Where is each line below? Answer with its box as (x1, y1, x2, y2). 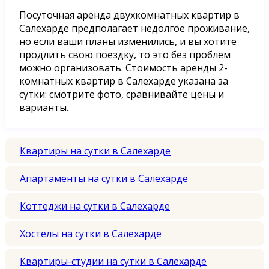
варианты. (19, 100, 68, 114)
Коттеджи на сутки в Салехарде (20, 199, 170, 213)
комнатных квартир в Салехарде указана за (19, 74, 228, 88)
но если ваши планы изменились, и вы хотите (19, 34, 237, 48)
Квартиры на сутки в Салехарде (20, 144, 171, 157)
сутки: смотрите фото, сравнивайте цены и (19, 87, 224, 101)
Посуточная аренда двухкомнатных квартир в (19, 8, 240, 22)
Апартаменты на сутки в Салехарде (20, 171, 188, 185)
